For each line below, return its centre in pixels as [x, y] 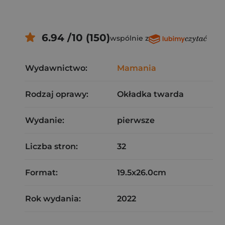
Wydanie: [45, 120]
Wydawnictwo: [56, 68]
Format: [41, 173]
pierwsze [136, 120]
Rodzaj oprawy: [57, 94]
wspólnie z [129, 38]
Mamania [137, 68]
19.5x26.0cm [142, 173]
